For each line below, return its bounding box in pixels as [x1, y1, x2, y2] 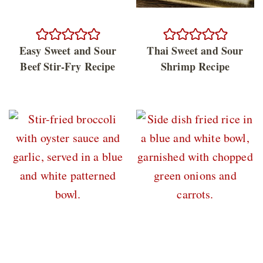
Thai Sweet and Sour [147, 43, 244, 59]
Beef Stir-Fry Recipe [20, 59, 116, 75]
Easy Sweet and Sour [19, 43, 117, 59]
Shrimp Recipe [160, 59, 230, 75]
